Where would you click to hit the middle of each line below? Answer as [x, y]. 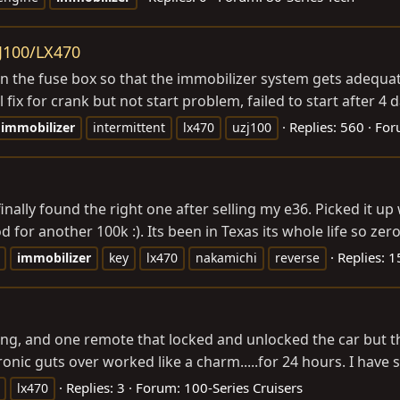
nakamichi [226, 258]
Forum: [160, 388]
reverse [297, 258]
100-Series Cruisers [243, 388]
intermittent [129, 128]
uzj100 [252, 128]
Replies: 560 [327, 127]
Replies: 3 [96, 388]
